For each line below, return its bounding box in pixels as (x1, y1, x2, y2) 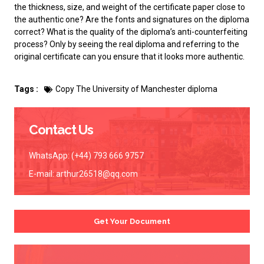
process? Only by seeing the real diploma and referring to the (14, 39, 239, 49)
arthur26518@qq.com (56, 169, 138, 179)
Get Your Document (94, 217, 170, 226)
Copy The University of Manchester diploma (55, 84, 217, 94)
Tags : (14, 84, 38, 94)
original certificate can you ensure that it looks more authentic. (14, 51, 245, 61)
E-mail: (29, 169, 56, 179)
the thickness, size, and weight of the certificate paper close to (14, 2, 245, 12)
